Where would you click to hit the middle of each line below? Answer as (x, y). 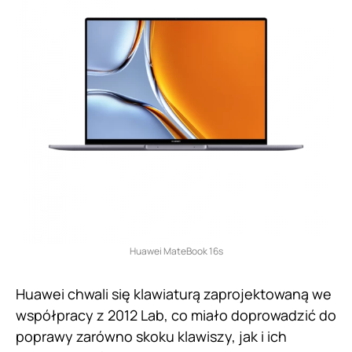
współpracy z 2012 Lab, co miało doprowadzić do (176, 315)
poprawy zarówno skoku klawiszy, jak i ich (151, 337)
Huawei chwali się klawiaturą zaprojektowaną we (174, 294)
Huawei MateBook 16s (176, 251)
